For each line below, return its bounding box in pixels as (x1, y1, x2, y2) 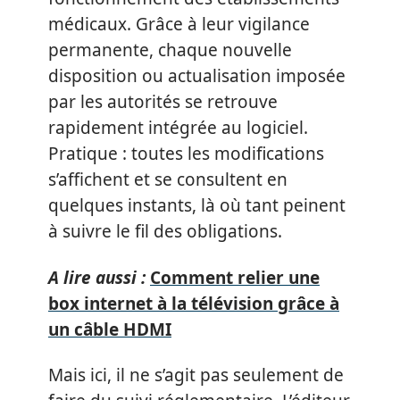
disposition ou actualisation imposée (48, 64, 346, 87)
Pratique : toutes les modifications (48, 142, 324, 165)
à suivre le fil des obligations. (48, 220, 282, 243)
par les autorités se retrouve (48, 90, 278, 113)
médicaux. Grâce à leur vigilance (48, 12, 310, 36)
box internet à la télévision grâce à (48, 291, 339, 315)
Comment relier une (150, 265, 320, 289)
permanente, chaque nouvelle (48, 38, 292, 62)
